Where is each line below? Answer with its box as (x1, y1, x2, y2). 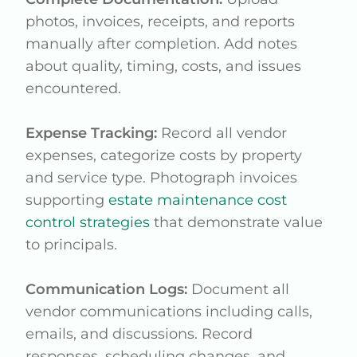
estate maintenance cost (108, 191, 288, 209)
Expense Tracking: (25, 124, 158, 142)
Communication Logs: (25, 280, 188, 298)
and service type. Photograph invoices (25, 169, 298, 186)
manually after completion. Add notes (25, 35, 298, 53)
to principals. (25, 236, 118, 253)
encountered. (25, 80, 122, 97)
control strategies (25, 214, 151, 231)
